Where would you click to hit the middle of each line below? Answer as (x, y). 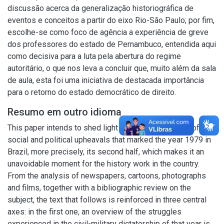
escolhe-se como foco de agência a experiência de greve (108, 32)
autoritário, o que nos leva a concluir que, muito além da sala (112, 68)
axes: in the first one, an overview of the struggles (94, 212)
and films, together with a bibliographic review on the (99, 188)
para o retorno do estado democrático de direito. (92, 92)
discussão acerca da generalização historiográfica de (100, 8)
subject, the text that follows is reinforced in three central (107, 200)
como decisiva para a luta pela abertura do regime (94, 56)
